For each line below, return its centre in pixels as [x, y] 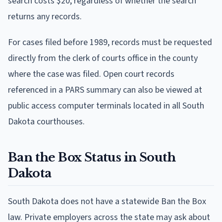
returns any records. [45, 16]
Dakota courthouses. [46, 121]
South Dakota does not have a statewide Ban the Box [107, 201]
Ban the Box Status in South [92, 157]
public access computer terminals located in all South [106, 106]
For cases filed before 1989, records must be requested [110, 42]
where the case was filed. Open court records [91, 74]
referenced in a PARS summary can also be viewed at [105, 90]
